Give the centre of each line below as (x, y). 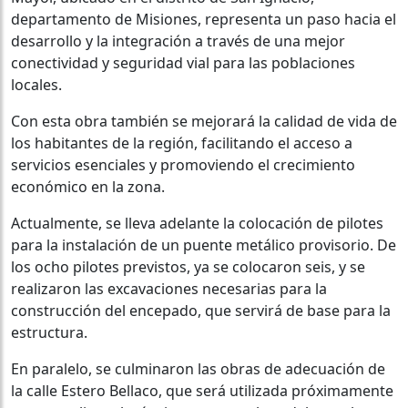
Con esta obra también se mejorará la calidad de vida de (204, 122)
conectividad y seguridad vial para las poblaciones (183, 63)
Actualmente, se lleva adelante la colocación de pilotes (197, 224)
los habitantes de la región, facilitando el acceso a (182, 143)
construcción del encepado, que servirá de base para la (201, 311)
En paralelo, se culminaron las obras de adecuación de (198, 369)
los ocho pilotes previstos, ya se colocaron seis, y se (188, 267)
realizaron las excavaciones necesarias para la (169, 289)
